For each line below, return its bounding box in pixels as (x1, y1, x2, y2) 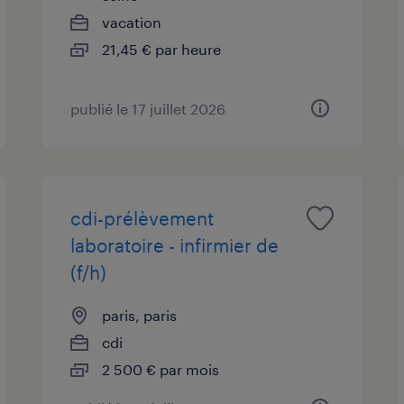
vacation (102, 13, 162, 31)
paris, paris (102, 306, 178, 324)
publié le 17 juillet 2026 (70, 99, 226, 117)
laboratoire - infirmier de (70, 234, 280, 256)
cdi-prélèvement (70, 207, 215, 229)
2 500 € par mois (102, 360, 220, 378)
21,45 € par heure (102, 40, 222, 58)
